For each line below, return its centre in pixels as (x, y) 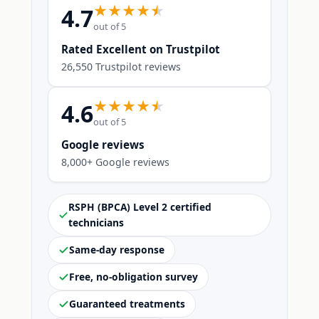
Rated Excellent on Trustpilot (141, 49)
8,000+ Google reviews (115, 162)
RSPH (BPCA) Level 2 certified (140, 207)
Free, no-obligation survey (134, 277)
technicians (96, 223)
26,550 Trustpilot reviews (121, 67)
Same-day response (117, 250)
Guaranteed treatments (127, 304)
